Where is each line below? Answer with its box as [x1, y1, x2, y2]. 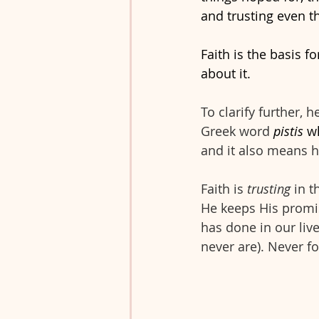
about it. [201, 64, 254, 82]
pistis [273, 122, 307, 140]
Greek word [201, 122, 273, 140]
